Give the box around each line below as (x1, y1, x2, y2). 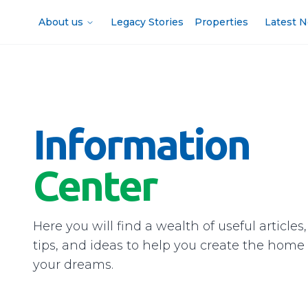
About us (38, 16, 83, 28)
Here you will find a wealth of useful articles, (33, 219, 307, 234)
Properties (195, 16, 248, 28)
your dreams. (33, 257, 113, 272)
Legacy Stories (111, 16, 184, 28)
